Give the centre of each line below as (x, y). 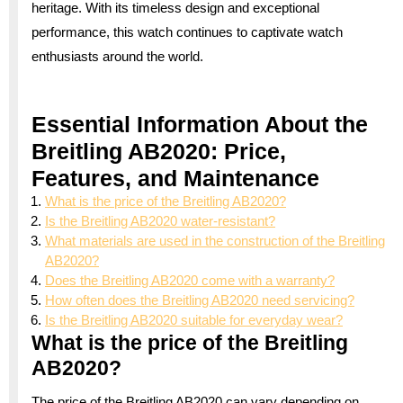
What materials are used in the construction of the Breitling (215, 240)
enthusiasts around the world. (117, 56)
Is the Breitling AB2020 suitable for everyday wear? (194, 319)
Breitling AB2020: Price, (159, 151)
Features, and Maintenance (175, 178)
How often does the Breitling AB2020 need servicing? (200, 300)
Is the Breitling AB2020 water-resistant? (160, 220)
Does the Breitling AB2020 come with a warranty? (190, 280)
